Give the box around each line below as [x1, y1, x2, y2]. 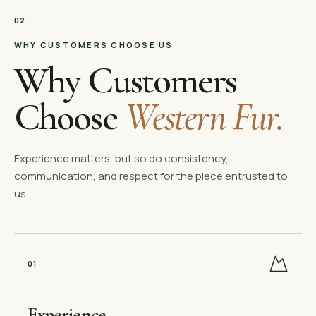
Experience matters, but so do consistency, [14, 150, 229, 166]
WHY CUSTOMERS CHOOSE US [14, 39, 174, 50]
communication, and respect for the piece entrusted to [14, 168, 288, 183]
